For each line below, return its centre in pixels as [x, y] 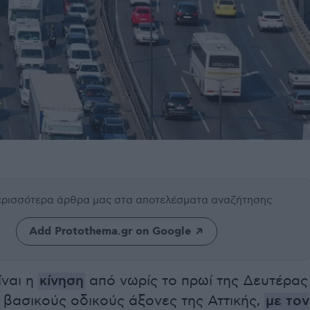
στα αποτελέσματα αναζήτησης [193, 200]
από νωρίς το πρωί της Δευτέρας [197, 281]
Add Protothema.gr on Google [110, 232]
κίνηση [62, 282]
